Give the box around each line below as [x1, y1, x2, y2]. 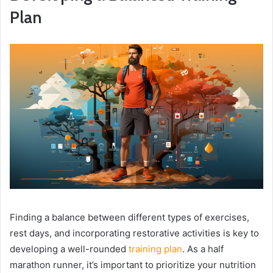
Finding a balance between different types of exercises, [10, 211, 249, 223]
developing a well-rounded [10, 243, 129, 255]
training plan [129, 243, 182, 255]
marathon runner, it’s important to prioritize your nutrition [10, 258, 256, 271]
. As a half [182, 243, 224, 255]
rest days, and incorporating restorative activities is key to [10, 227, 259, 239]
